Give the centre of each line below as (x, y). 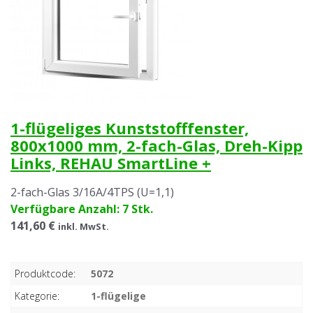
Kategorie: (37, 296)
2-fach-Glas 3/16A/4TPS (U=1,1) (92, 192)
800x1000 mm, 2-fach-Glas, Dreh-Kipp (156, 146)
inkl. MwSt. (83, 226)
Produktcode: (45, 273)
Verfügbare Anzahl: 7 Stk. (82, 209)
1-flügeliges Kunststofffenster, (130, 128)
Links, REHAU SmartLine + (111, 163)
